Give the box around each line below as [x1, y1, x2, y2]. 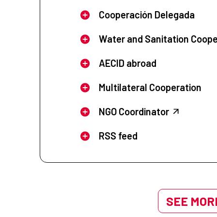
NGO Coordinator [98, 106, 169, 118]
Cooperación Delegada [98, 9, 195, 21]
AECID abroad [98, 57, 156, 69]
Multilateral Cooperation [98, 81, 201, 93]
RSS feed [98, 130, 138, 142]
